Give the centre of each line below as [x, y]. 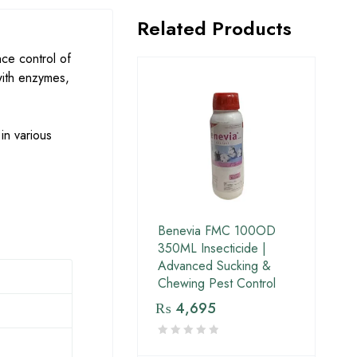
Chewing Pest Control [217, 284]
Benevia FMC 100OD [217, 231]
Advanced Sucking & [214, 266]
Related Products [214, 29]
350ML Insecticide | [212, 249]
